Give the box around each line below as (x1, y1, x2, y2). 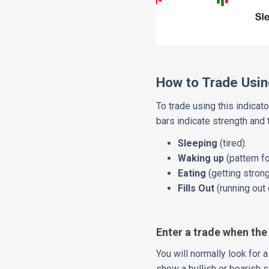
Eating (178, 168, 207, 180)
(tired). (220, 138, 247, 150)
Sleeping (178, 138, 220, 150)
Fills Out (178, 183, 217, 195)
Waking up (178, 153, 225, 165)
